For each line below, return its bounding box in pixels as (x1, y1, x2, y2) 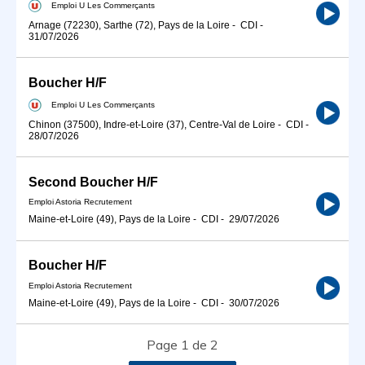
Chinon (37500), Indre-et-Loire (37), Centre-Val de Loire (29, 118, 275, 130)
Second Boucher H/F (29, 174, 158, 189)
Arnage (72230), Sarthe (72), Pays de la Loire (29, 19, 230, 31)
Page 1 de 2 (147, 336, 218, 354)
